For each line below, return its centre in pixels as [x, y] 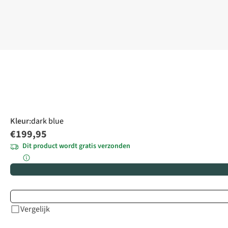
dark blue [47, 121]
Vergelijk [35, 209]
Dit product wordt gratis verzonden [76, 146]
